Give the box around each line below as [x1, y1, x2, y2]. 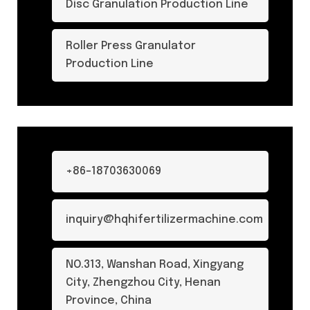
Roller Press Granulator [66, 40, 196, 52]
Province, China [66, 295, 152, 307]
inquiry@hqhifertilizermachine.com [66, 214, 263, 226]
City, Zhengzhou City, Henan [66, 277, 221, 289]
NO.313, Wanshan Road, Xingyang [66, 259, 244, 271]
